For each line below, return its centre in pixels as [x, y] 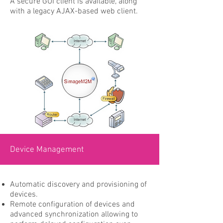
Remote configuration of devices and [72, 205]
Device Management [47, 150]
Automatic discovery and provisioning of [78, 185]
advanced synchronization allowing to [74, 215]
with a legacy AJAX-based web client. [74, 11]
